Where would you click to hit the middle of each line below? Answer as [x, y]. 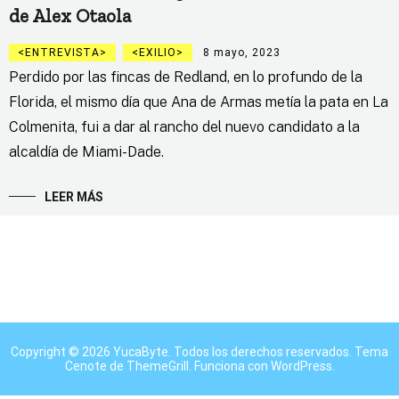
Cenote [85, 366]
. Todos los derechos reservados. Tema [278, 352]
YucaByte [141, 352]
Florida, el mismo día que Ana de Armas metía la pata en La [199, 102]
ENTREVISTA [62, 53]
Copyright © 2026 [62, 352]
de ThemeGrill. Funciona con [188, 366]
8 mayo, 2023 [242, 53]
